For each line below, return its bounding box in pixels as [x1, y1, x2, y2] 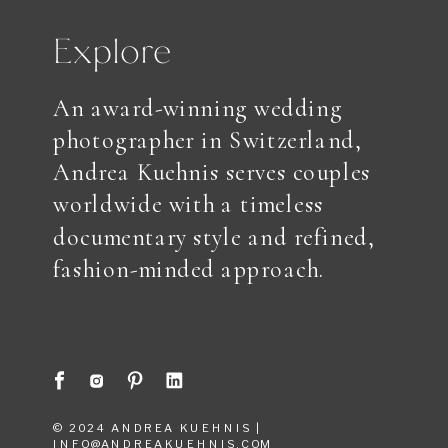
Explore [53, 26, 171, 72]
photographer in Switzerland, [53, 125, 362, 156]
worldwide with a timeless [53, 190, 324, 220]
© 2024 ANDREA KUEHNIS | [53, 421, 263, 436]
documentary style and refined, [53, 222, 375, 252]
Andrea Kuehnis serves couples [53, 158, 371, 188]
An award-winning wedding [53, 93, 343, 124]
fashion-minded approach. [53, 254, 324, 285]
